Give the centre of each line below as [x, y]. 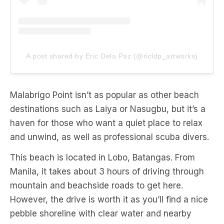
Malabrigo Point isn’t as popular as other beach [104, 95]
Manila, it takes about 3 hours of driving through [107, 172]
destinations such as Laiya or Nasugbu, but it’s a [108, 109]
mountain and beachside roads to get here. [96, 186]
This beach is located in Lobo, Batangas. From [102, 158]
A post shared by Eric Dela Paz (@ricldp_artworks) [112, 56]
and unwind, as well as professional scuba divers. [109, 137]
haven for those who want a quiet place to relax [106, 123]
